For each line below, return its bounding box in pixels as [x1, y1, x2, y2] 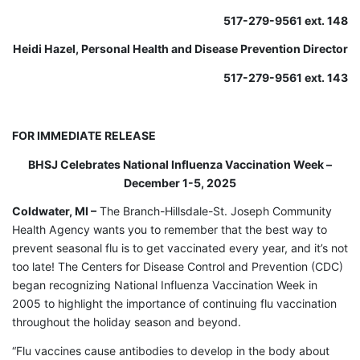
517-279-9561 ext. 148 [223, 13, 348, 27]
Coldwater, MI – [12, 204, 96, 219]
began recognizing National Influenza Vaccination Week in [12, 278, 317, 292]
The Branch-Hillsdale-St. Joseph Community [96, 204, 332, 219]
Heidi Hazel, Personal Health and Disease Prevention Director [13, 42, 348, 56]
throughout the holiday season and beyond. [12, 315, 241, 329]
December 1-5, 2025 [124, 175, 236, 190]
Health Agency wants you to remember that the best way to [12, 223, 327, 237]
